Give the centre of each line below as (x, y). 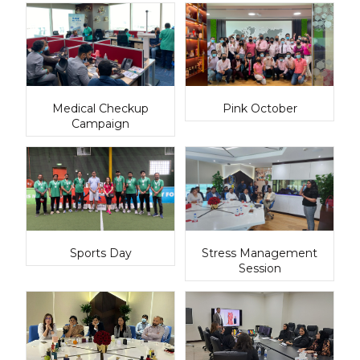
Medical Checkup (100, 109)
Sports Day (100, 253)
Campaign (100, 124)
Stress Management (260, 253)
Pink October (260, 109)
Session (260, 268)
